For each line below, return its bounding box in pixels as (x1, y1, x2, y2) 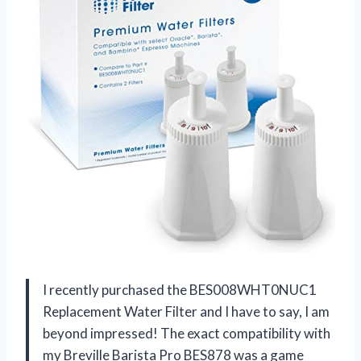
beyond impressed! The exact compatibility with (43, 324, 330, 342)
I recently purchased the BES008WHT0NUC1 (43, 280, 317, 298)
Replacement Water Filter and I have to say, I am (43, 302, 330, 320)
